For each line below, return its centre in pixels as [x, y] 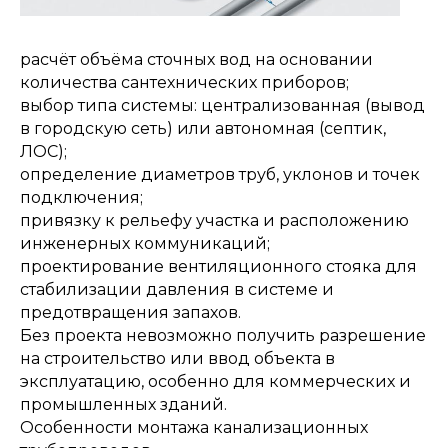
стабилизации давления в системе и [177, 289]
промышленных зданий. [123, 404]
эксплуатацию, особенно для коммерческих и [215, 381]
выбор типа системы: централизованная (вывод [222, 105]
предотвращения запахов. [130, 312]
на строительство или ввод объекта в [177, 358]
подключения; [81, 197]
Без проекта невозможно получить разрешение [223, 335]
